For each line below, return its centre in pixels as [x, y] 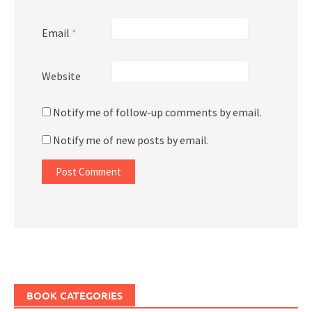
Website [61, 76]
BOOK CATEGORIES [75, 295]
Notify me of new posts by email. [131, 140]
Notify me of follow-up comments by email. [157, 112]
